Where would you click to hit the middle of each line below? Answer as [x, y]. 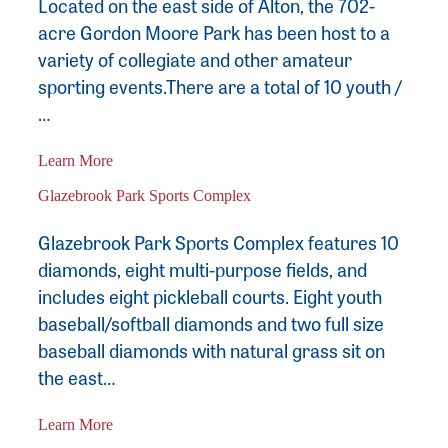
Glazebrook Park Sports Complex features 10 [218, 243]
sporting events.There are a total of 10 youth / [219, 86]
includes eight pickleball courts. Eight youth [209, 297]
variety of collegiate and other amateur [194, 59]
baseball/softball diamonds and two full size [210, 324]
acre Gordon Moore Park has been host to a [213, 32]
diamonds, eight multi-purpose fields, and [202, 270]
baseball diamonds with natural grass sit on [211, 351]
